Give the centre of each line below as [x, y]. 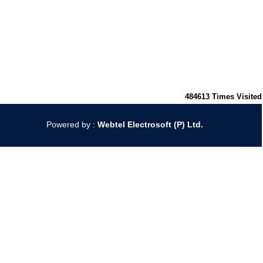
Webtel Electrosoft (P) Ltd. [150, 124]
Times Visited [237, 97]
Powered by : [72, 124]
